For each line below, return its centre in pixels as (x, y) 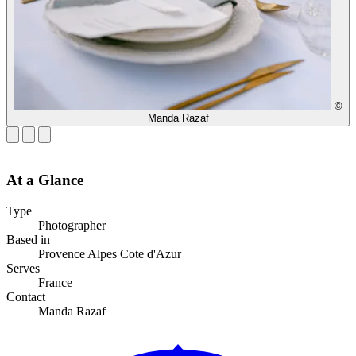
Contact (26, 297)
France (55, 283)
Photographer (72, 226)
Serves (23, 269)
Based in (28, 240)
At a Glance (45, 180)
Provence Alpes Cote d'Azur (110, 254)
